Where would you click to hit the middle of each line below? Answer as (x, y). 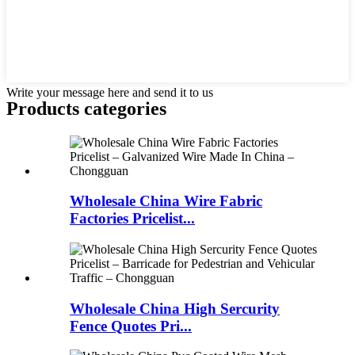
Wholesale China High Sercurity (175, 308)
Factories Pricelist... (132, 219)
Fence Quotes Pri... (131, 326)
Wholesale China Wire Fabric (166, 201)
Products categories (86, 108)
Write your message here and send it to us (110, 92)
